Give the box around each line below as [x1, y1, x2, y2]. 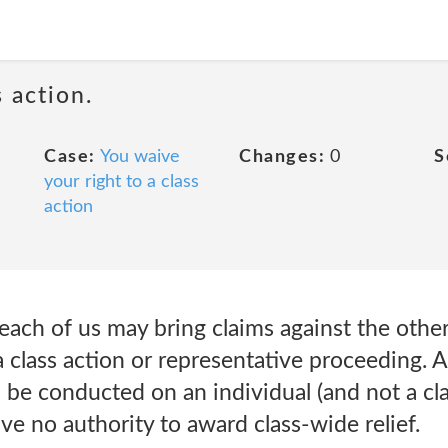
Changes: [239, 148, 325, 166]
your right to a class [44, 173, 199, 191]
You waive [99, 148, 180, 166]
